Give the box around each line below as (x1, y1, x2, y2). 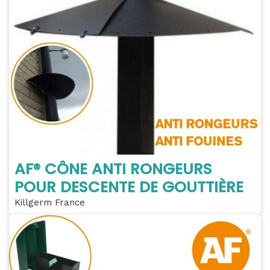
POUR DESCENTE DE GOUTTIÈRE (14, 177, 243, 198)
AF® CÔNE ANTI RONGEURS (14, 159, 212, 180)
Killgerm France (14, 197, 85, 209)
